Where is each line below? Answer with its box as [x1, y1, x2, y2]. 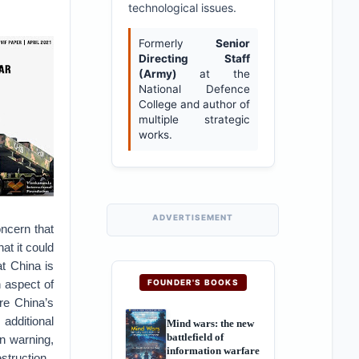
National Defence [138, 83, 250, 95]
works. [138, 128, 172, 141]
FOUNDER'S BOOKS [147, 277, 239, 287]
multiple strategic [138, 113, 250, 126]
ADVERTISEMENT [152, 212, 234, 222]
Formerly [138, 37, 216, 50]
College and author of [138, 98, 250, 111]
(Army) [138, 67, 177, 80]
